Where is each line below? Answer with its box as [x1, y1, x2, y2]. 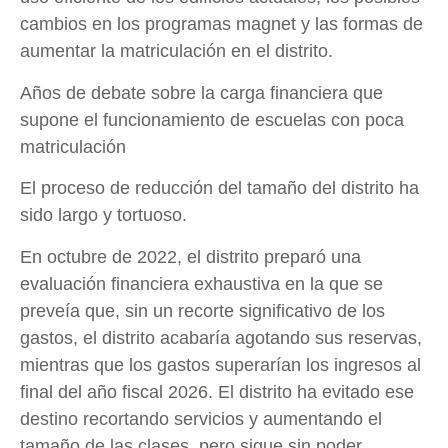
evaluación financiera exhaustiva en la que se [20, 273, 383, 294]
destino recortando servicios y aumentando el [20, 408, 382, 429]
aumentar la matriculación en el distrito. [20, 41, 333, 62]
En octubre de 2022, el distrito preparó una [20, 246, 361, 267]
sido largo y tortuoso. [20, 205, 192, 226]
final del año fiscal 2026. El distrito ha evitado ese [20, 381, 414, 402]
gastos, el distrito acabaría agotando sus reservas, [20, 327, 422, 348]
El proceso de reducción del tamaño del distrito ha [20, 178, 419, 199]
